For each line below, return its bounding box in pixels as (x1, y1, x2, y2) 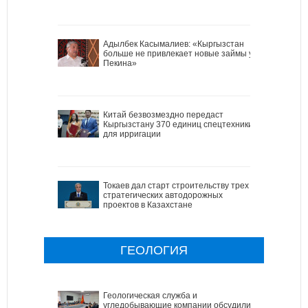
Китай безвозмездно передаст (103, 110, 223, 120)
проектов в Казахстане (103, 200, 192, 210)
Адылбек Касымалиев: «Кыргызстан (103, 39, 244, 49)
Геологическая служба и (103, 291, 197, 301)
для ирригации (103, 129, 161, 140)
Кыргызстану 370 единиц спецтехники (103, 120, 253, 130)
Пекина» (103, 58, 137, 69)
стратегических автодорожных (103, 190, 223, 201)
